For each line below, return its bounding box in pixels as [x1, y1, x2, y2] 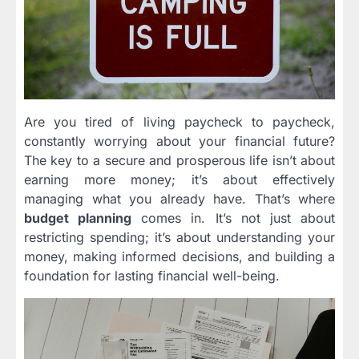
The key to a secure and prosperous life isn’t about [24, 152, 335, 169]
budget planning [24, 210, 132, 227]
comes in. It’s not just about [131, 210, 336, 227]
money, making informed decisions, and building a [24, 248, 335, 265]
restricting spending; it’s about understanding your [24, 229, 335, 246]
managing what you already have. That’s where [24, 191, 335, 208]
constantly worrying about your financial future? [24, 133, 335, 150]
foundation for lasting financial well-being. [24, 268, 280, 284]
